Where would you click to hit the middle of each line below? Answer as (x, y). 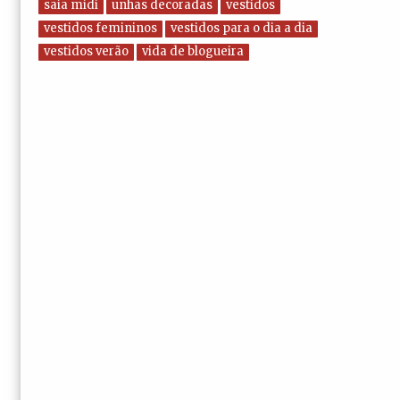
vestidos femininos (100, 28)
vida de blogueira (193, 51)
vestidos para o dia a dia (242, 28)
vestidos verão (86, 51)
